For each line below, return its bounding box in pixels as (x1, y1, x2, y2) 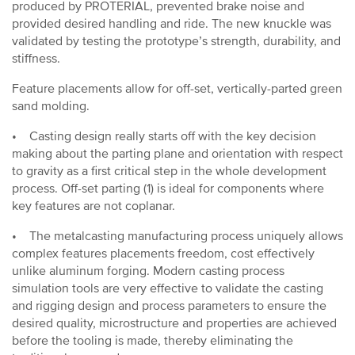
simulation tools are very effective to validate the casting (12, 281, 323, 296)
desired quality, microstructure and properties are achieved (12, 315, 337, 331)
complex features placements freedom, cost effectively (12, 246, 315, 261)
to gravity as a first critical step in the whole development (12, 163, 326, 179)
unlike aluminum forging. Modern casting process (12, 263, 284, 279)
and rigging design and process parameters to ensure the (12, 298, 326, 314)
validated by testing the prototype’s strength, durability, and (12, 33, 341, 49)
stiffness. (12, 51, 60, 67)
